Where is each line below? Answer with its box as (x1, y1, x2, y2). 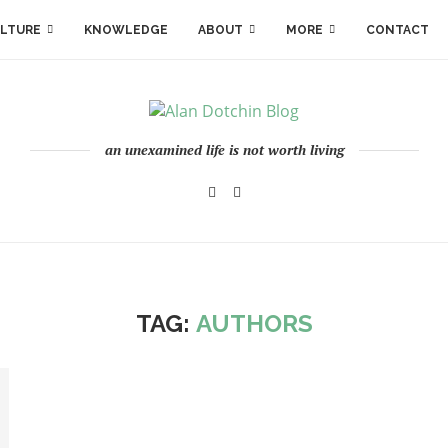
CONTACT (366, 23, 429, 37)
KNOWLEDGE (84, 23, 168, 37)
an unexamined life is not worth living (104, 140, 344, 159)
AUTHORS (195, 309, 313, 338)
